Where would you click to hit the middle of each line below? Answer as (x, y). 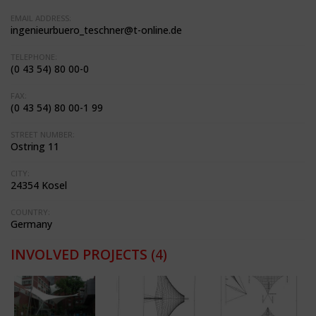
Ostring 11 (35, 146)
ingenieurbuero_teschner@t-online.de (96, 30)
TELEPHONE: (34, 57)
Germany (31, 224)
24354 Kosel (39, 185)
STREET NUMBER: (43, 134)
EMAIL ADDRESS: (41, 18)
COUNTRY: (30, 212)
